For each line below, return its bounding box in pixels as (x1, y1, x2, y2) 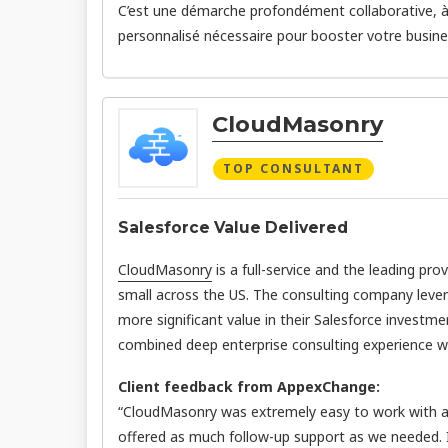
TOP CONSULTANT (223, 159, 364, 177)
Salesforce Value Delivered (118, 218, 348, 238)
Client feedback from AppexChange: (118, 377, 380, 397)
